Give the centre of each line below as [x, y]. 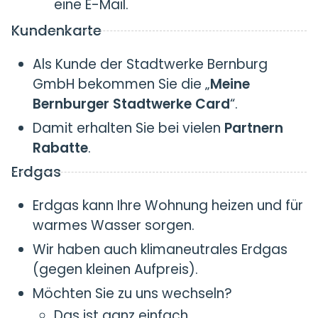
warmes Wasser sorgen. [114, 225]
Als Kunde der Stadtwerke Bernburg [150, 64]
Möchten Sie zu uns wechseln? [132, 294]
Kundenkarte [56, 31]
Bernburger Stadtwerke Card [131, 104]
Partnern [254, 128]
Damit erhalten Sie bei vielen [128, 128]
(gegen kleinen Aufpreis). [115, 269]
